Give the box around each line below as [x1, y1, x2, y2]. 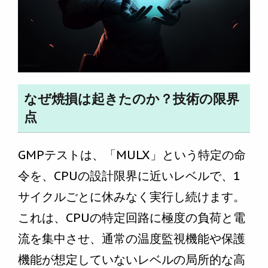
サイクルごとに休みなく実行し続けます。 [18, 189, 245, 205]
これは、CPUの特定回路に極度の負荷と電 [18, 210, 245, 226]
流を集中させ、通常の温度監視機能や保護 [18, 231, 245, 247]
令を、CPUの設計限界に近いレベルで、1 [18, 168, 240, 184]
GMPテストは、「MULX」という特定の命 [18, 147, 246, 163]
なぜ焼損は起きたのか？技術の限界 [24, 92, 239, 107]
